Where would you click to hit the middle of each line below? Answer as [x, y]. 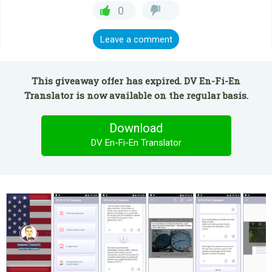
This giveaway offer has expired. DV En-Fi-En [136, 81]
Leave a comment [136, 39]
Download [136, 128]
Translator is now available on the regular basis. [136, 95]
